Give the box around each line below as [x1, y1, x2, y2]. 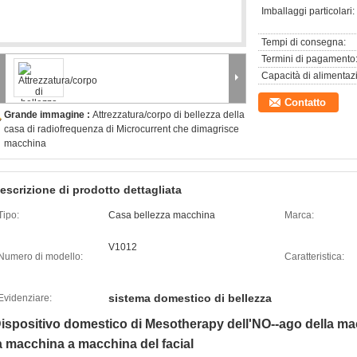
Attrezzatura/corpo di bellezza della [92, 109, 245, 120]
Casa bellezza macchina [108, 210, 215, 221]
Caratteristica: [284, 251, 344, 262]
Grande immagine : [4, 109, 92, 120]
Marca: [284, 210, 314, 221]
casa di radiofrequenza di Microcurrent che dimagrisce [4, 124, 239, 135]
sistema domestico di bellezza [108, 292, 272, 304]
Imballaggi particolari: [261, 6, 355, 17]
